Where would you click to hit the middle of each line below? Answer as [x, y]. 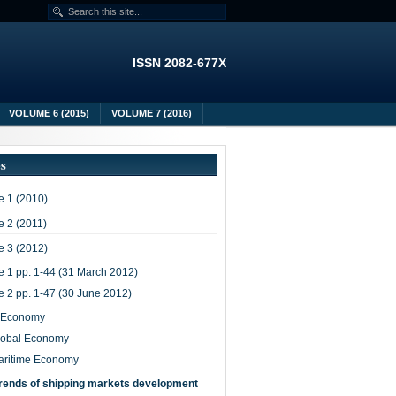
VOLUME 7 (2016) [152, 113]
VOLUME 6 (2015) [49, 113]
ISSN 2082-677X [179, 63]
